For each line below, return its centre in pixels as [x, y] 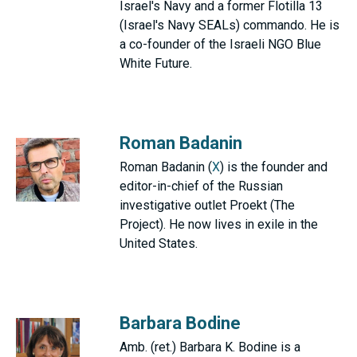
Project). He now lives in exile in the [219, 224]
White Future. [156, 63]
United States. [159, 243]
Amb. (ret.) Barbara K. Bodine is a [210, 347]
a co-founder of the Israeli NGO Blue [220, 44]
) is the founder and [274, 167]
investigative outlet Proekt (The [207, 205]
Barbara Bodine [180, 323]
